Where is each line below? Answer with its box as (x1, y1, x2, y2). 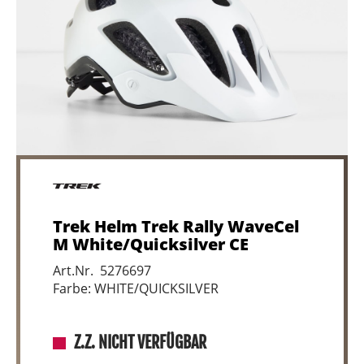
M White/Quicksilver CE (53, 233, 249, 255)
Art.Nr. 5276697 (53, 262, 151, 279)
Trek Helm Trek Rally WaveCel (53, 215, 299, 237)
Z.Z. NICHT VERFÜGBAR (74, 332, 206, 353)
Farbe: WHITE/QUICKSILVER (53, 279, 219, 297)
